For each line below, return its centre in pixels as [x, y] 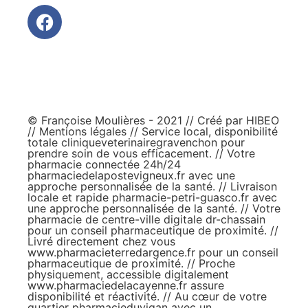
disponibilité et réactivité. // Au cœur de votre [147, 297]
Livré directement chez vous [101, 242]
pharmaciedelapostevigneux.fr [106, 176]
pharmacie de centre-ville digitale [117, 220]
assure [206, 286]
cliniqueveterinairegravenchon [139, 143]
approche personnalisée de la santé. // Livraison [152, 187]
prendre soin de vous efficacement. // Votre [141, 154]
